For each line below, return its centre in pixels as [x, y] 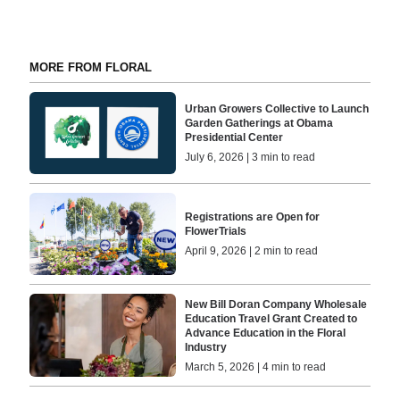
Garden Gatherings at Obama [259, 123]
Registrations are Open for [253, 217]
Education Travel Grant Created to [271, 318]
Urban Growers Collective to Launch [277, 108]
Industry [206, 347]
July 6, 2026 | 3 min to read [250, 157]
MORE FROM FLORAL [90, 67]
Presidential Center [234, 137]
